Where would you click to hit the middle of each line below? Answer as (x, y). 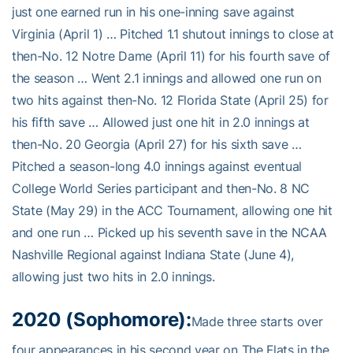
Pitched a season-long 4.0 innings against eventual (157, 166)
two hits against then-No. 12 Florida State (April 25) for (170, 100)
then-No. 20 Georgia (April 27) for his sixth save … (157, 144)
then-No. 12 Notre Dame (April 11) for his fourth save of (171, 56)
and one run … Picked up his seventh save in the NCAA (169, 232)
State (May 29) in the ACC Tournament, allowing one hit (172, 210)
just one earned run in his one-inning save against (153, 11)
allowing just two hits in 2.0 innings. (113, 276)
